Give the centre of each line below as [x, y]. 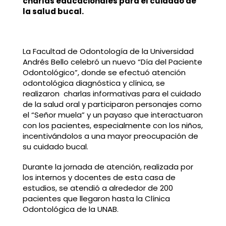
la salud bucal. [53, 11]
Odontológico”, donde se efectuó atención [104, 73]
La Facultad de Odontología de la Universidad [108, 51]
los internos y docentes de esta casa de [99, 178]
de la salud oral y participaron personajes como [112, 104]
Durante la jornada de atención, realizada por [108, 167]
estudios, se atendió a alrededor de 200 [98, 188]
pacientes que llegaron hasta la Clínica [96, 199]
